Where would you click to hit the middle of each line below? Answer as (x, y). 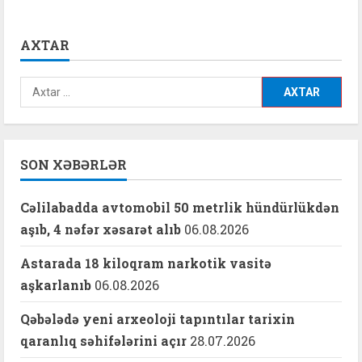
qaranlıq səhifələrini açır (103, 340)
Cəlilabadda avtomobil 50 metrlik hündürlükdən (180, 207)
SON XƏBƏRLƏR (74, 164)
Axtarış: (42, 86)
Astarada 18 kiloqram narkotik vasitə (146, 263)
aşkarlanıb (56, 284)
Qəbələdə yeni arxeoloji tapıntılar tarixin (158, 318)
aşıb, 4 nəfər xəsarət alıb (101, 229)
